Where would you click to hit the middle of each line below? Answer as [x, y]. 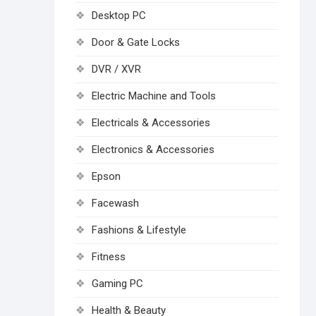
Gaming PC [117, 284]
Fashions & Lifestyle [139, 230]
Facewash [115, 203]
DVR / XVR [116, 69]
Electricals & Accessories [151, 123]
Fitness [109, 257]
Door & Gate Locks [136, 42]
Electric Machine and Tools [154, 96]
